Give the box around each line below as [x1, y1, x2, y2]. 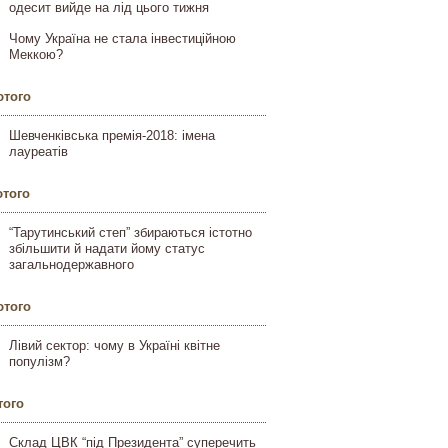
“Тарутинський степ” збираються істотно [9, 225, 252, 240]
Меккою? [9, 47, 63, 62]
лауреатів [9, 144, 68, 159]
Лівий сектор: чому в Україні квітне [9, 338, 220, 353]
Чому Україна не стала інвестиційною [9, 31, 236, 46]
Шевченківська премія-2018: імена [9, 128, 215, 143]
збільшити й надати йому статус [9, 241, 205, 256]
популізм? [9, 354, 70, 369]
